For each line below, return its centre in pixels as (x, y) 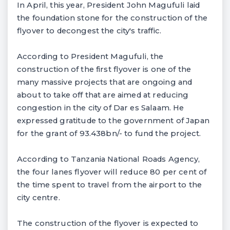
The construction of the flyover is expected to (108, 223)
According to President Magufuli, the (90, 56)
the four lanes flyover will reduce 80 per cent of (112, 172)
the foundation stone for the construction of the (112, 18)
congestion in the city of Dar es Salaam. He (101, 108)
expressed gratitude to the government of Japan (113, 120)
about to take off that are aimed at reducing (103, 95)
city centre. (39, 197)
